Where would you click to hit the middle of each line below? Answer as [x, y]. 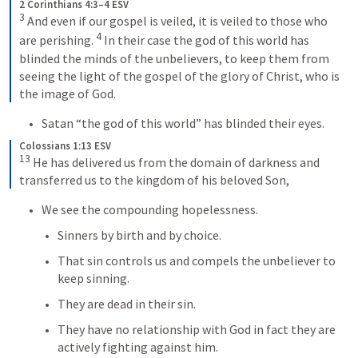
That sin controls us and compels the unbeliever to [197, 260]
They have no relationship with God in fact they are [197, 329]
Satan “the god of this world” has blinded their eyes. [183, 123]
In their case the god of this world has [205, 40]
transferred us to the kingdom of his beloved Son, [154, 179]
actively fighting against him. [138, 346]
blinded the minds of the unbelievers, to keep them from [174, 58]
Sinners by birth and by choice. [139, 235]
